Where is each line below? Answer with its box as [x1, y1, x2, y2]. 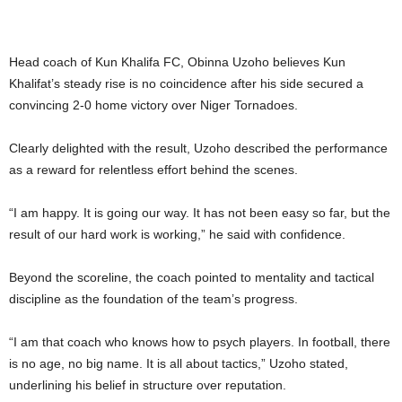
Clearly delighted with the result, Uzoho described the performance [9, 140, 388, 155]
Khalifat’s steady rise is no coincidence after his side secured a [9, 75, 363, 91]
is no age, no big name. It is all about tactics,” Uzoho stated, [9, 355, 348, 371]
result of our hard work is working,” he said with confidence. [9, 226, 345, 241]
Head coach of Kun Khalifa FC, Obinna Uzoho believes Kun [9, 54, 345, 69]
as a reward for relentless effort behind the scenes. [9, 162, 298, 177]
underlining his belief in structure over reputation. [9, 377, 286, 392]
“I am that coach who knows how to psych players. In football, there [9, 334, 390, 349]
